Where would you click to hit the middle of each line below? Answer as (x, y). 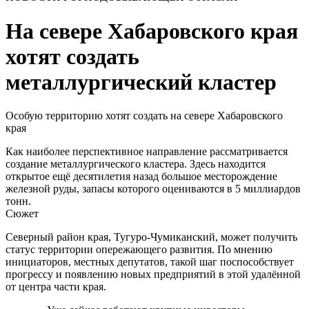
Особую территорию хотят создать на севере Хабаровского (144, 116)
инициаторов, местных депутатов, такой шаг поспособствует (150, 262)
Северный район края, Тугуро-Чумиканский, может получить (151, 237)
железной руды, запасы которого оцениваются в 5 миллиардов (153, 189)
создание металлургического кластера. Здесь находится (136, 164)
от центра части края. (56, 287)
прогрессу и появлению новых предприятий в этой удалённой (153, 275)
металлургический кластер (141, 82)
